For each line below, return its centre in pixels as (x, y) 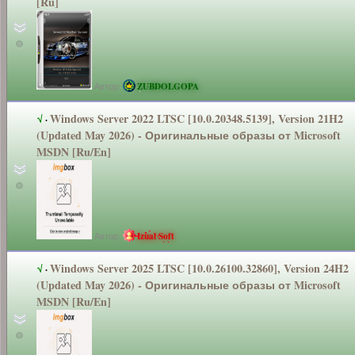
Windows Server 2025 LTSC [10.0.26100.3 (151, 268)
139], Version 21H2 (297, 118)
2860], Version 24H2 (300, 268)
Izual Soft (156, 236)
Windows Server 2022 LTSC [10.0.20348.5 (151, 118)
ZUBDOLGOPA (168, 86)
